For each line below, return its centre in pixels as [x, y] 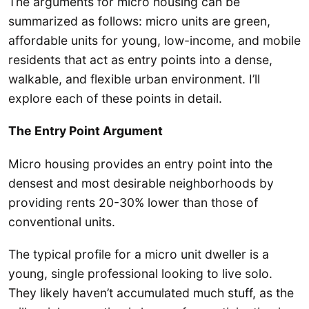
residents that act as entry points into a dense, [140, 60]
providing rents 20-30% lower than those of [133, 202]
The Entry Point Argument [86, 131]
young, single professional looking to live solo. [140, 274]
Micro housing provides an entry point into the [140, 163]
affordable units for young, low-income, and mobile [154, 41]
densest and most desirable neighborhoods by [141, 183]
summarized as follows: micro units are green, [139, 21]
